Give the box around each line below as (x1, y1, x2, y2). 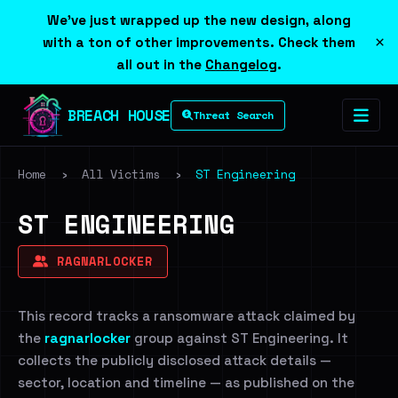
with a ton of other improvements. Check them (43, 34, 355, 51)
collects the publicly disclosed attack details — (18, 352, 331, 369)
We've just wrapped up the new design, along (47, 12, 351, 28)
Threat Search (192, 107, 274, 123)
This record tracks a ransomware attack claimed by (18, 307, 355, 324)
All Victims (82, 165, 160, 183)
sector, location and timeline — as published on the (18, 374, 354, 391)
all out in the (116, 56, 205, 73)
